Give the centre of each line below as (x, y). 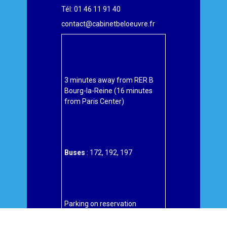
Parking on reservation (100, 204)
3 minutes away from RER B (109, 80)
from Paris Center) (94, 101)
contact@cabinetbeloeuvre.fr (108, 24)
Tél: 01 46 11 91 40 (91, 9)
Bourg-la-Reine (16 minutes (108, 90)
